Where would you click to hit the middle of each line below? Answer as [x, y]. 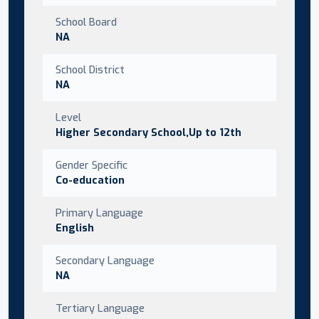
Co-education [90, 180]
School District [90, 69]
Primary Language [99, 213]
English [75, 228]
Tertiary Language [100, 308]
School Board [86, 22]
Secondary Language [105, 260]
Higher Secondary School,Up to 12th [148, 132]
